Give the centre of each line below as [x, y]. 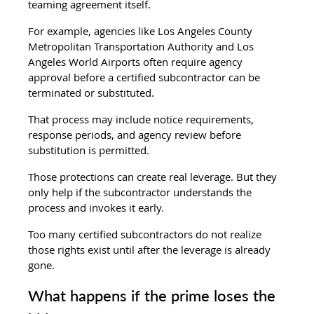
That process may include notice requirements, [143, 119]
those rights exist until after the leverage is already [151, 249]
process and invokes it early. [96, 207]
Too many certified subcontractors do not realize [146, 234]
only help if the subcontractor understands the [142, 192]
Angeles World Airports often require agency [137, 61]
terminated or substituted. [91, 92]
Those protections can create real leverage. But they [154, 176]
